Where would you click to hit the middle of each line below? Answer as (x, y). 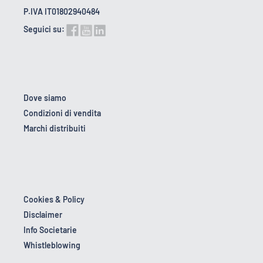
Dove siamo (45, 98)
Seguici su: (44, 29)
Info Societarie (50, 230)
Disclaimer (43, 215)
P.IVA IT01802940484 (62, 12)
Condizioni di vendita (62, 113)
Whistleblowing (52, 245)
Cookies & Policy (54, 200)
